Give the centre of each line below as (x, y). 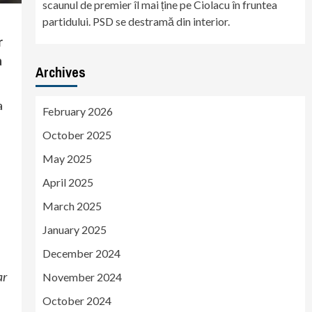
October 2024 (77, 301)
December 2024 (81, 253)
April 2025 (68, 182)
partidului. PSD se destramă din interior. (136, 21)
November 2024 (82, 277)
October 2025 (77, 135)
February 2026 (77, 111)
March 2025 (72, 206)
